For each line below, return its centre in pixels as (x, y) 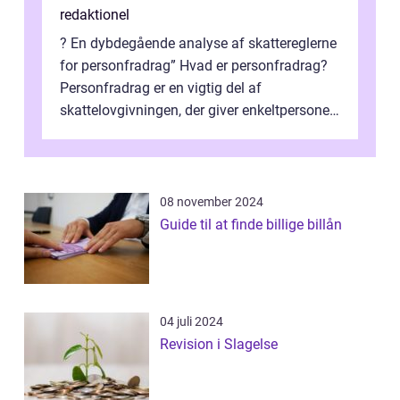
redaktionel (95, 14)
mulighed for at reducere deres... (161, 132)
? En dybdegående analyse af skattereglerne (198, 43)
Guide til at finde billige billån (251, 224)
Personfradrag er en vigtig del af (161, 87)
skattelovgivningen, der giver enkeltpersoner (197, 110)
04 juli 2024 (192, 321)
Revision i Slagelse (219, 344)
